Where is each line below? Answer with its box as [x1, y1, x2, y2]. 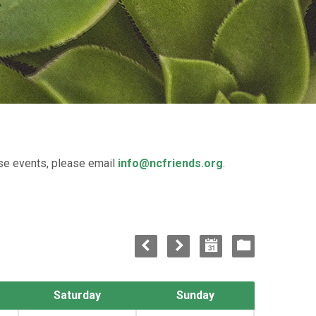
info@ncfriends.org [118, 157, 223, 170]
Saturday [54, 288, 101, 302]
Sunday [176, 288, 214, 302]
